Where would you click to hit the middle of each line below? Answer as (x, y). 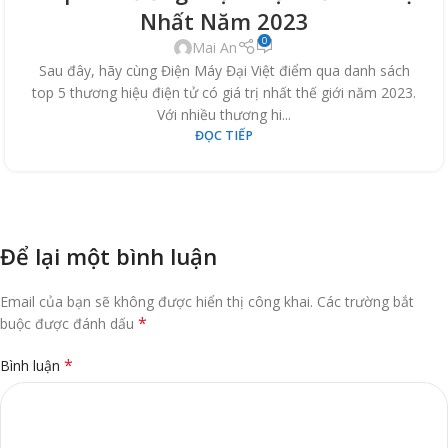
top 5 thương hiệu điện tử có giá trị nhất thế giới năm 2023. (224, 93)
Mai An (215, 47)
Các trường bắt (365, 302)
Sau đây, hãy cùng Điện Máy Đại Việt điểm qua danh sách (224, 71)
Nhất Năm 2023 (224, 20)
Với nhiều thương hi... (224, 115)
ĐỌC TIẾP (224, 136)
